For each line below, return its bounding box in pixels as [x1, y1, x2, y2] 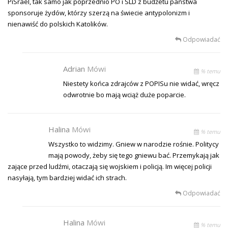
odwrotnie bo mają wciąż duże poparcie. [63, 90, 186, 99]
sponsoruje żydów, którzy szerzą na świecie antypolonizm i [8, 8, 190, 17]
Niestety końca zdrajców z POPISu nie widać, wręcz [63, 78, 220, 88]
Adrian [63, 63, 88, 74]
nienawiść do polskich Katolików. [8, 19, 108, 28]
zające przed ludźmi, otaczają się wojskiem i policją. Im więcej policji [8, 161, 212, 171]
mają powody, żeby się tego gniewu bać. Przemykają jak [48, 150, 219, 160]
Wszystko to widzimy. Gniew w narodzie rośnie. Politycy [48, 139, 219, 149]
